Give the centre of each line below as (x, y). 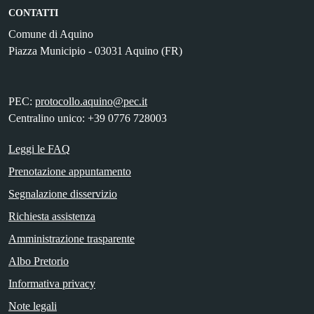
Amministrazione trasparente (71, 239)
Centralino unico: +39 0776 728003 (88, 118)
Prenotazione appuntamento (70, 172)
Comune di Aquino (51, 34)
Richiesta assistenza (52, 217)
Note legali (33, 306)
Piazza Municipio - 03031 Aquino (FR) (95, 51)
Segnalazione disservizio (63, 194)
